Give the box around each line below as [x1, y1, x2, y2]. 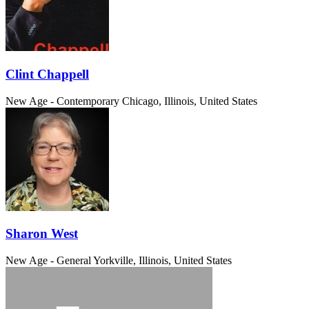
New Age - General [6, 255, 91, 267]
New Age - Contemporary [6, 94, 119, 107]
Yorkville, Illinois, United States [93, 255, 232, 267]
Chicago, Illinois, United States [122, 94, 257, 107]
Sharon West [6, 226, 78, 241]
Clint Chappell [6, 66, 89, 81]
